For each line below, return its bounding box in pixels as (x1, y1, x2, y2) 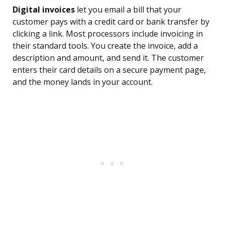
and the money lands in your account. (13, 76, 153, 88)
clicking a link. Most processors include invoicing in (13, 28, 203, 40)
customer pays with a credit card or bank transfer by (13, 16, 209, 28)
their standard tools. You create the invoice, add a (13, 40, 198, 52)
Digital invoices (13, 4, 75, 16)
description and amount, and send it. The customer (13, 52, 204, 64)
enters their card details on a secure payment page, (13, 64, 206, 76)
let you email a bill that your (75, 4, 181, 16)
